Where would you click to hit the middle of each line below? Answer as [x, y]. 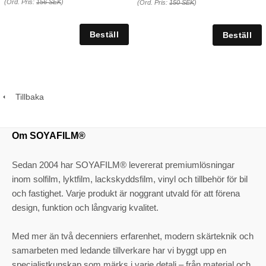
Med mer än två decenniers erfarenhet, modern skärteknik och [133, 236]
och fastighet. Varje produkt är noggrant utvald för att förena [126, 193]
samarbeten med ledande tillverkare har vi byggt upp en [119, 250]
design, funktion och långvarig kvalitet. [85, 208]
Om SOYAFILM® [49, 136]
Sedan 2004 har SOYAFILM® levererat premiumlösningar [123, 165]
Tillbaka [26, 96]
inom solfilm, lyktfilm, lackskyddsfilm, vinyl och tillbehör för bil [130, 179]
